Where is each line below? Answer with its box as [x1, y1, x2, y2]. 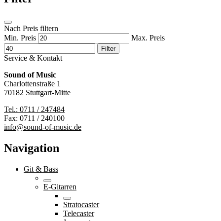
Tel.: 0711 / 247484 [4, 105, 65, 114]
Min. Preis [4, 34, 36, 42]
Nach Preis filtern [4, 24, 58, 33]
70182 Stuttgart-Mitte [4, 88, 71, 97]
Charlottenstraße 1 [4, 79, 61, 88]
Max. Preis [131, 34, 165, 42]
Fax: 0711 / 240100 [4, 114, 65, 123]
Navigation [4, 142, 59, 155]
